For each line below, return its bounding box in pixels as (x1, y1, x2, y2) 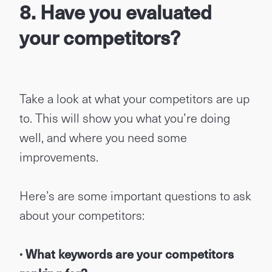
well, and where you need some (19, 128, 187, 146)
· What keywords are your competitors (19, 245, 234, 263)
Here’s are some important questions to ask (19, 186, 251, 205)
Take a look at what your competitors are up (19, 89, 250, 107)
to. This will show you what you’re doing (19, 109, 230, 127)
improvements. (19, 148, 98, 166)
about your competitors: (19, 206, 144, 224)
